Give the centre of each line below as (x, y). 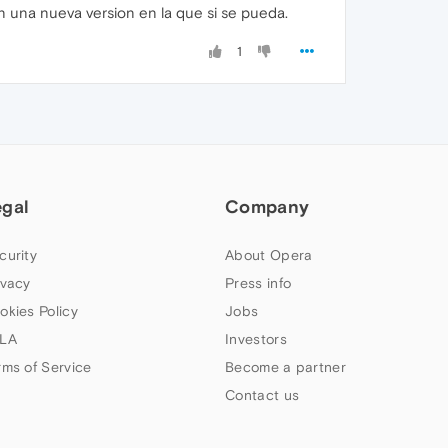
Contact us (262, 395)
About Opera (269, 255)
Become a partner (285, 367)
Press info (258, 283)
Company (267, 206)
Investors (256, 339)
